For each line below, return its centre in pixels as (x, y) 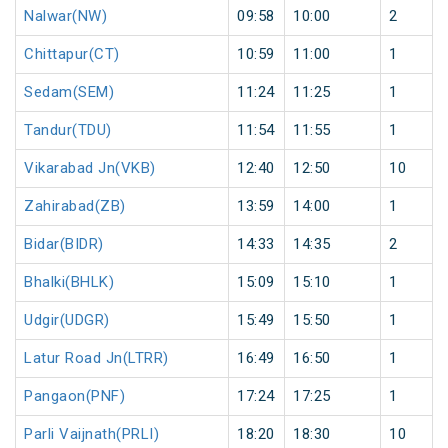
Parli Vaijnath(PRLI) (91, 434)
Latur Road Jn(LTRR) (96, 358)
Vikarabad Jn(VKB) (90, 168)
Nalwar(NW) (65, 16)
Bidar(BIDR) (64, 244)
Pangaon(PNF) (74, 396)
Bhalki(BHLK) (69, 282)
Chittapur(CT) (72, 54)
